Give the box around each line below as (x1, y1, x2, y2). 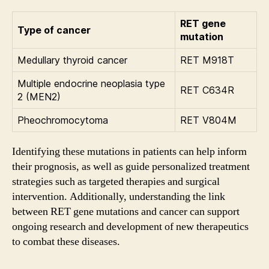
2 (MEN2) (17, 90, 61, 103)
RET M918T (180, 53, 234, 66)
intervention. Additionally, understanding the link (12, 189, 225, 204)
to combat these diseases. (12, 234, 120, 249)
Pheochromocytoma (17, 113, 108, 126)
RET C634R (180, 83, 234, 96)
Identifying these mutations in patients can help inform (12, 144, 247, 159)
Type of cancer (17, 23, 91, 36)
